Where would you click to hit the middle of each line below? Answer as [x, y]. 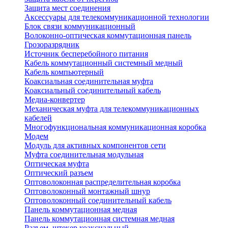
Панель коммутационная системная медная [99, 219]
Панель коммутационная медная [81, 210]
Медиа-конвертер [55, 100]
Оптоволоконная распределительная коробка [103, 182]
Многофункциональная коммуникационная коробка [115, 127]
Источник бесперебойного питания [86, 54]
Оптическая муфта [57, 164]
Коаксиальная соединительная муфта [89, 81]
